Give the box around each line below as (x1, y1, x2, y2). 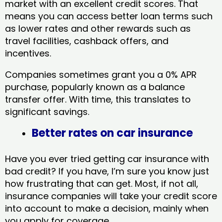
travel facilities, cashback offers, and (5, 34, 168, 47)
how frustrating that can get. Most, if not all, (5, 177, 198, 190)
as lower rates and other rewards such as (5, 22, 191, 35)
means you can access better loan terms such (5, 9, 213, 22)
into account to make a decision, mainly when (5, 202, 209, 215)
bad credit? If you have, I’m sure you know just (5, 165, 209, 177)
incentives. (5, 47, 54, 59)
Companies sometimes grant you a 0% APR (5, 68, 197, 81)
